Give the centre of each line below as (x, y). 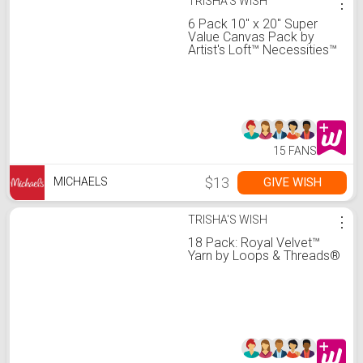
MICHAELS (79, 182)
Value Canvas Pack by (251, 37)
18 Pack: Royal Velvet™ (254, 243)
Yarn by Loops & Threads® (264, 256)
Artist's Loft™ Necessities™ (263, 50)
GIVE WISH (292, 182)
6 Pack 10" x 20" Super (253, 24)
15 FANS (295, 151)
